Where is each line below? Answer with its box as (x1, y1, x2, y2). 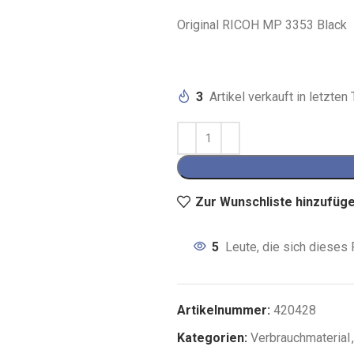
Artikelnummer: (177, 303, 273, 318)
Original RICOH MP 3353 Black (177, 17, 347, 32)
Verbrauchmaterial (250, 330, 350, 345)
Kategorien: (177, 330, 247, 345)
